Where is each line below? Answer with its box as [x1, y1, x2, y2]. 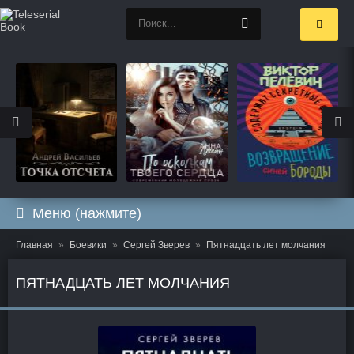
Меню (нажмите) [32, 205, 141, 221]
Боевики [70, 239, 107, 250]
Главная [16, 239, 53, 250]
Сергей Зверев [123, 239, 190, 250]
